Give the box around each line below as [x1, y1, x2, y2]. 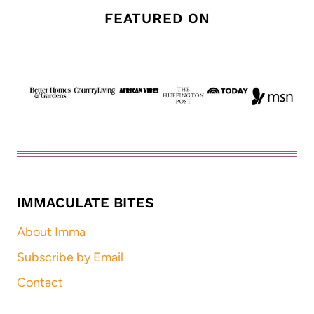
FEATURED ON [104, 9, 210, 27]
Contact [17, 274, 63, 290]
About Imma [17, 224, 86, 240]
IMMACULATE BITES [17, 193, 154, 211]
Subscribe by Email [17, 249, 123, 265]
